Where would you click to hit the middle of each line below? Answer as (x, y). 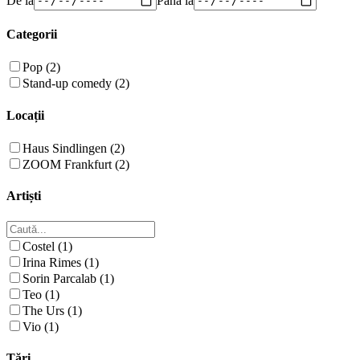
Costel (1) (47, 246)
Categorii (32, 35)
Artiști (24, 196)
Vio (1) (41, 326)
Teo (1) (41, 294)
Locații (25, 115)
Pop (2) (41, 67)
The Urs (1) (52, 310)
